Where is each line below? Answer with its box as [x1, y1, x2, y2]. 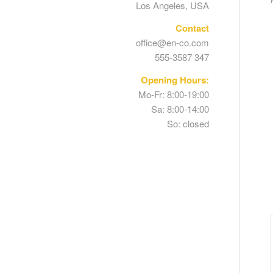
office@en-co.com [135, 35, 209, 49]
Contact [175, 21, 209, 35]
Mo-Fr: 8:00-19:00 [138, 87, 209, 101]
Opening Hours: [140, 73, 209, 87]
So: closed [166, 116, 209, 130]
